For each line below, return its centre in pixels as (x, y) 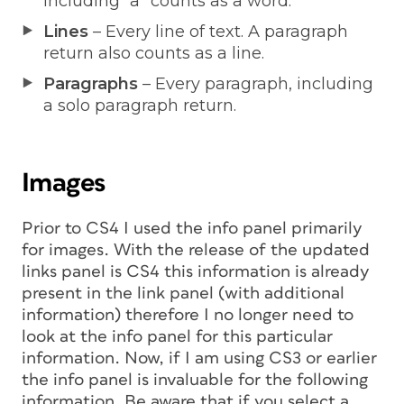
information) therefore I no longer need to (188, 315)
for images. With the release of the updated (196, 250)
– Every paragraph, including (256, 83)
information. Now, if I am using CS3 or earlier (199, 358)
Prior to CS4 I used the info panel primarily (192, 228)
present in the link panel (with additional (183, 293)
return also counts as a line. (154, 53)
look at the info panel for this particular (177, 336)
